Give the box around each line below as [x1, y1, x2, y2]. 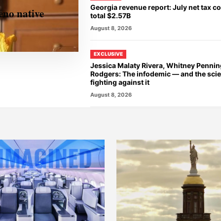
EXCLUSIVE [93, 51, 123, 57]
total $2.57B [90, 11, 131, 20]
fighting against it [90, 78, 149, 86]
